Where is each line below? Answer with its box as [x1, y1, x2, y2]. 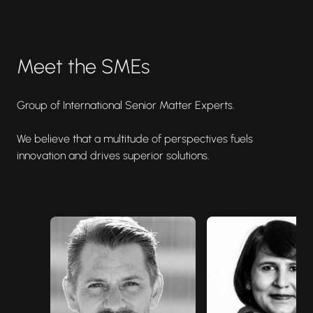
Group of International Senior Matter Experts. [17, 98, 235, 112]
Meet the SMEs [17, 54, 150, 78]
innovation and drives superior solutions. [17, 148, 210, 162]
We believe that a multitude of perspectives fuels [17, 131, 253, 145]
